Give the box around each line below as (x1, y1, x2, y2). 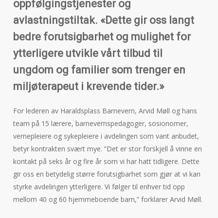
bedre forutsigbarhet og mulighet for (13, 31, 191, 43)
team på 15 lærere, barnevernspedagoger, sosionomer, (13, 119, 188, 128)
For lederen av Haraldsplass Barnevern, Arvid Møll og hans (13, 106, 197, 116)
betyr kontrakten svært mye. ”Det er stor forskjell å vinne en (13, 144, 202, 154)
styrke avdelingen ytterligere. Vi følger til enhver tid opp (13, 182, 185, 192)
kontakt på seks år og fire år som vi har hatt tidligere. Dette (13, 157, 200, 166)
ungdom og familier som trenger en (13, 64, 185, 76)
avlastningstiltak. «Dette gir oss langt (13, 14, 194, 27)
